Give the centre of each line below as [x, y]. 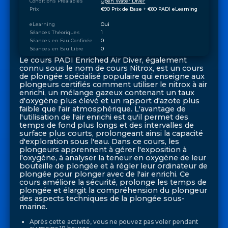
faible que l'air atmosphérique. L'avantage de [103, 109]
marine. [34, 207]
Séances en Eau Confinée [61, 40]
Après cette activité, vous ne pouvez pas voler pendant [114, 221]
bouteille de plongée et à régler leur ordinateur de [114, 166]
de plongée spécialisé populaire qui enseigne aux [112, 77]
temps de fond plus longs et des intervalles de [107, 125]
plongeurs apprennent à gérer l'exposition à [103, 150]
